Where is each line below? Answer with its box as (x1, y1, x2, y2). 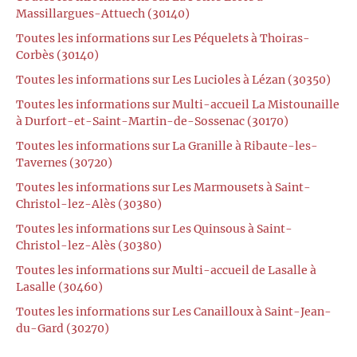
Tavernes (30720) (16, 155, 112, 170)
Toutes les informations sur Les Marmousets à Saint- (16, 179, 311, 194)
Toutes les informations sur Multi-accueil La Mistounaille (16, 96, 339, 112)
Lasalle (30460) (16, 279, 103, 294)
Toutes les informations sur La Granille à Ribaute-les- (16, 138, 318, 153)
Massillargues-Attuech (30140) (16, 6, 190, 21)
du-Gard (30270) (16, 320, 109, 335)
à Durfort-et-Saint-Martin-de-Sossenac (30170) (16, 113, 288, 128)
